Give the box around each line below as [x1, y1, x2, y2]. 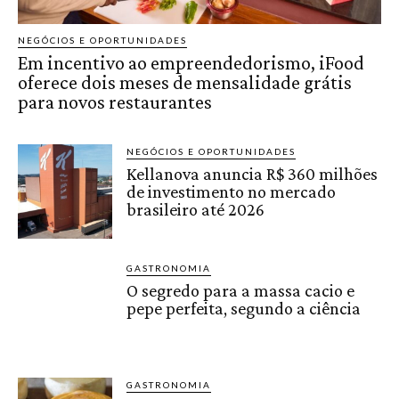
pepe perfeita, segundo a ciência [126, 297, 362, 318]
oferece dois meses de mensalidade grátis [18, 70, 352, 94]
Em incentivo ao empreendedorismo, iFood [18, 51, 364, 74]
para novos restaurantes [18, 90, 212, 113]
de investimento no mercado [126, 181, 337, 201]
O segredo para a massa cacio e [126, 280, 355, 300]
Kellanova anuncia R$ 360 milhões [126, 163, 379, 183]
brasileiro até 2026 [126, 199, 265, 219]
